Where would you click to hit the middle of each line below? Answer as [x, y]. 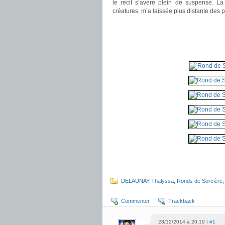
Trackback [182, 201]
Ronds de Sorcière [200, 181]
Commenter [135, 201]
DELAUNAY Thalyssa [147, 181]
